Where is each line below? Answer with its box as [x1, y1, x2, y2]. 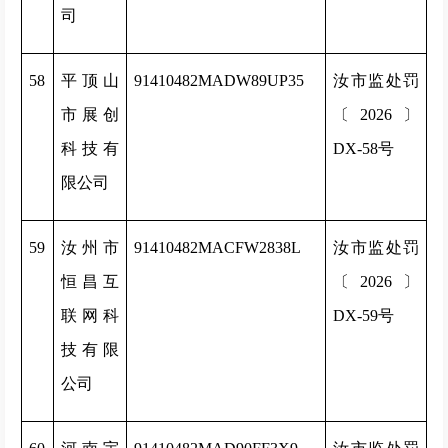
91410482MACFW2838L [134, 239, 301, 256]
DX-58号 [333, 140, 394, 157]
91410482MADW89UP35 [134, 72, 304, 89]
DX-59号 [333, 307, 394, 324]
